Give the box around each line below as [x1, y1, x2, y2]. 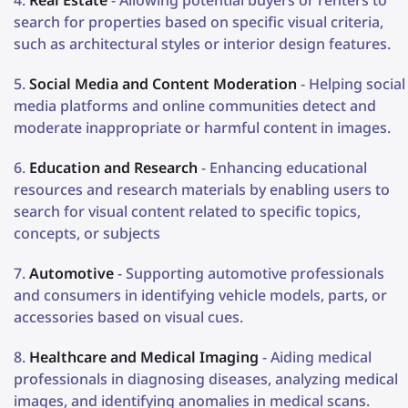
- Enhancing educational [198, 157, 367, 178]
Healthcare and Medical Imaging [29, 346, 259, 367]
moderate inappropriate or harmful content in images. [14, 117, 391, 138]
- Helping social [297, 73, 405, 94]
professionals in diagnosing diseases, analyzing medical [14, 368, 398, 389]
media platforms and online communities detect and [14, 95, 376, 116]
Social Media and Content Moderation [29, 73, 297, 94]
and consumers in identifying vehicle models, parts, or [14, 284, 387, 305]
